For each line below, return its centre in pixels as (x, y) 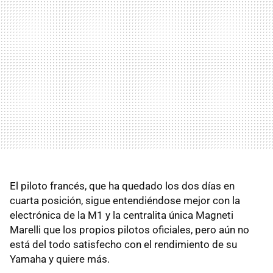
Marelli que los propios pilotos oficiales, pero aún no (129, 229)
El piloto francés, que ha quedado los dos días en (122, 186)
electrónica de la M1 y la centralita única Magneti (122, 215)
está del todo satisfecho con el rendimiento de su (123, 244)
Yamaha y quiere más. (60, 259)
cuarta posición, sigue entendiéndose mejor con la (125, 200)
